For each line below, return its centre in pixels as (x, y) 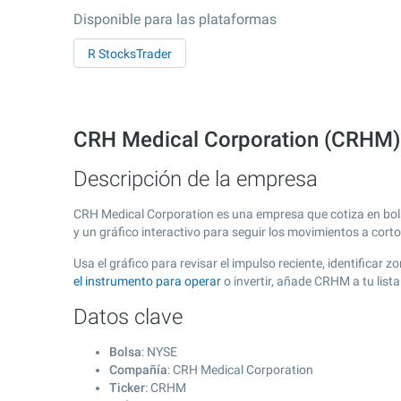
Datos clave (128, 317)
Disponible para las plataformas (175, 19)
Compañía (138, 370)
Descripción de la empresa (196, 179)
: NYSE (159, 352)
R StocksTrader (130, 54)
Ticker (127, 388)
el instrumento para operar (147, 281)
